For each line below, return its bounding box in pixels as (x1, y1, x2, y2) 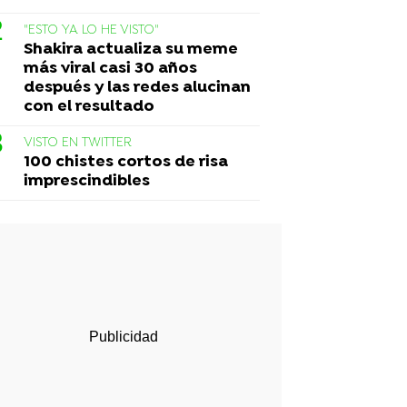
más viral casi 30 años (24, 58, 197, 78)
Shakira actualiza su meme (24, 39, 238, 59)
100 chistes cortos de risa (24, 152, 228, 172)
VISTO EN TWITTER (24, 134, 132, 151)
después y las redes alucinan (24, 77, 251, 97)
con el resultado (24, 96, 154, 116)
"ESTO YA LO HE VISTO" (24, 22, 159, 38)
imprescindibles (24, 171, 150, 191)
